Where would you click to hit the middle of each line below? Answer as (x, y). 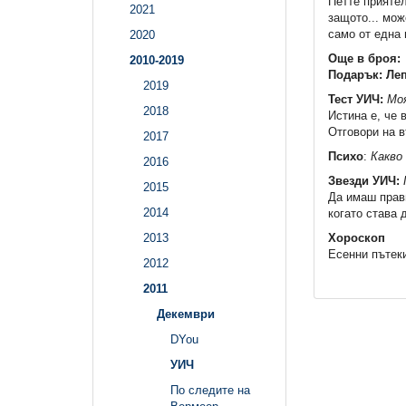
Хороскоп (356, 238)
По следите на (210, 391)
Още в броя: (364, 59)
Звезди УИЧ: (363, 181)
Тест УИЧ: (355, 100)
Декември (186, 314)
